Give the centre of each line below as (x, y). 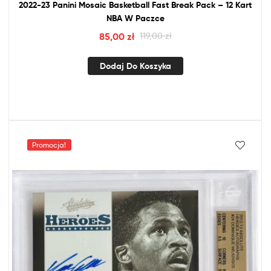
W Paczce (143, 18)
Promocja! (49, 145)
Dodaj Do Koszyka (135, 66)
